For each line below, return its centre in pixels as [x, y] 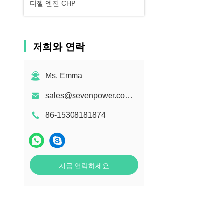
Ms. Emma [64, 76]
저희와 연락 [59, 47]
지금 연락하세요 [84, 166]
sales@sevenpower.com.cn [129, 95]
